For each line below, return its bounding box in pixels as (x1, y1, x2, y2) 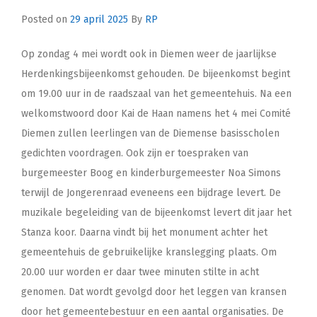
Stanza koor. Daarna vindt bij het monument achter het (21, 226, 267, 239)
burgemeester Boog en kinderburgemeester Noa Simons (21, 167, 281, 180)
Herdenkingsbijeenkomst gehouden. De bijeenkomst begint (21, 68, 290, 81)
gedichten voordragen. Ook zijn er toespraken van (21, 147, 248, 160)
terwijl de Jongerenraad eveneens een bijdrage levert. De (21, 187, 281, 200)
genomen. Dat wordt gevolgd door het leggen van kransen (21, 286, 287, 299)
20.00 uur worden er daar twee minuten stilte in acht (21, 266, 259, 279)
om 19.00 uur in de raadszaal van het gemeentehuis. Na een (21, 88, 292, 100)
